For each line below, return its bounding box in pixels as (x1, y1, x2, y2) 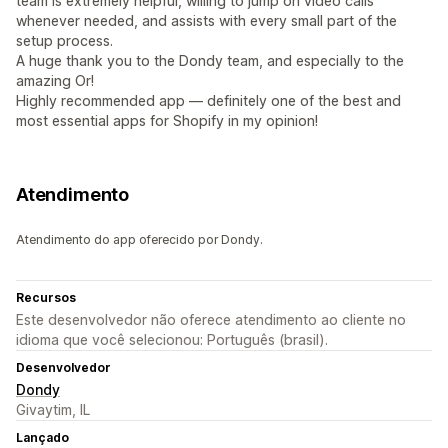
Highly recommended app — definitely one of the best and (16, 92, 401, 109)
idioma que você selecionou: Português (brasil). (16, 331, 328, 348)
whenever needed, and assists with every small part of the (16, 12, 397, 29)
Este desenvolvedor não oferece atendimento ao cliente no (16, 311, 406, 328)
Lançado (16, 430, 69, 445)
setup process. (16, 32, 113, 49)
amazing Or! (16, 72, 94, 89)
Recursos (16, 290, 76, 305)
